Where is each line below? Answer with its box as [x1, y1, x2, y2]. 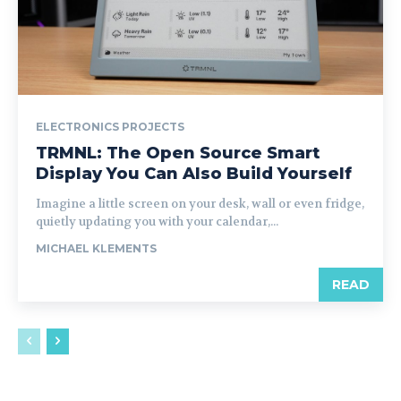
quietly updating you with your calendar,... [36, 214, 278, 229]
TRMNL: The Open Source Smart [36, 143, 320, 163]
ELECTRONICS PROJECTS [36, 120, 184, 133]
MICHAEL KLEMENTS [36, 242, 157, 255]
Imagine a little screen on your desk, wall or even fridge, [36, 196, 364, 211]
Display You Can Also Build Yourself [36, 164, 352, 183]
